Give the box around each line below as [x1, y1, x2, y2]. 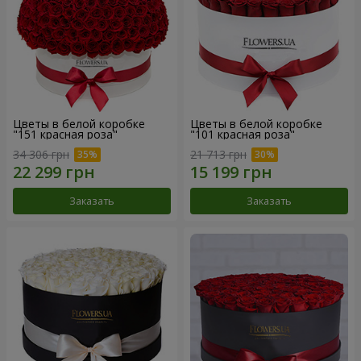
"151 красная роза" [13, 126, 118, 142]
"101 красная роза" [190, 126, 295, 142]
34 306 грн [13, 147, 69, 163]
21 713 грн [190, 147, 247, 163]
